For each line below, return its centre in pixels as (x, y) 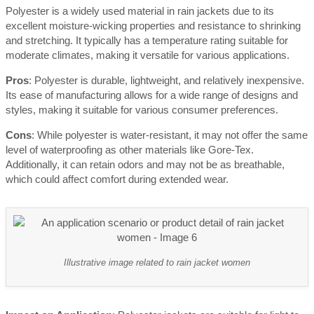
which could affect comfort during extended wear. (117, 179)
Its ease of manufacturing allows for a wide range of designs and (152, 95)
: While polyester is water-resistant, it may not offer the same (170, 135)
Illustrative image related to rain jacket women (157, 263)
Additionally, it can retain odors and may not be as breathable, (145, 165)
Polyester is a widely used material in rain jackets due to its (140, 11)
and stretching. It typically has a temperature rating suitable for (147, 41)
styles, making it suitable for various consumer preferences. (142, 110)
